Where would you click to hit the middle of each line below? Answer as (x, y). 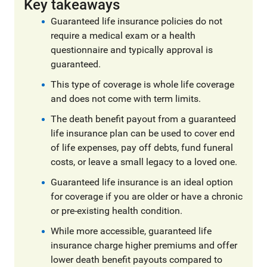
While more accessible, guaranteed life (131, 231)
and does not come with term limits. (126, 99)
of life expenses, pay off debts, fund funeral (142, 148)
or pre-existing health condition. (117, 211)
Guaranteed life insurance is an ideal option (142, 182)
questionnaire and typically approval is (132, 50)
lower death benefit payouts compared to (136, 260)
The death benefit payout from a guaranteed (143, 119)
